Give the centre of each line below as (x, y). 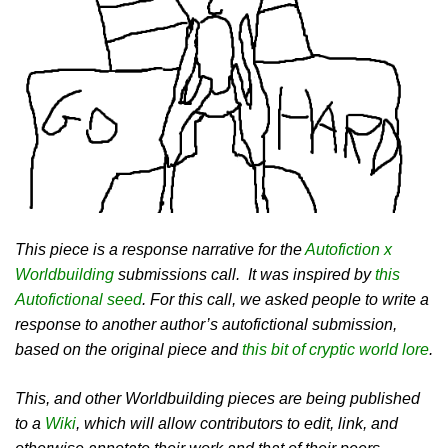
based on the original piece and (128, 349)
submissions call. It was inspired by (244, 274)
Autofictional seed (78, 299)
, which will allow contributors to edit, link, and (237, 423)
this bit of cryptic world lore (335, 349)
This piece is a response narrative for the (160, 249)
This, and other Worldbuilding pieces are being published (217, 398)
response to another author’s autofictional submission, (206, 324)
